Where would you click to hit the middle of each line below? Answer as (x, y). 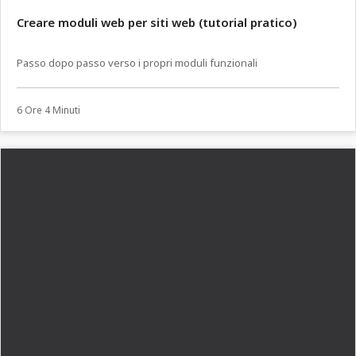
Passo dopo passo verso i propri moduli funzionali (137, 63)
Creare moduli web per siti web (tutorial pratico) (157, 23)
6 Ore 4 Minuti (48, 110)
